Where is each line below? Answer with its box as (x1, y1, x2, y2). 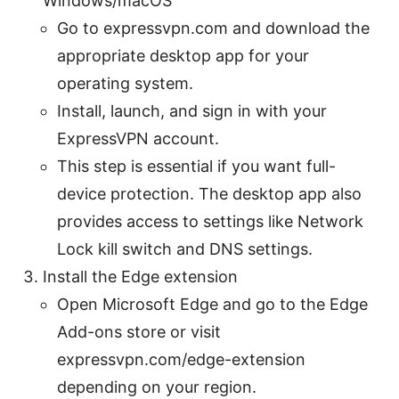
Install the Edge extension (43, 267, 238, 287)
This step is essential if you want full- (57, 157, 336, 176)
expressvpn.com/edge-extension (57, 350, 305, 370)
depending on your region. (57, 378, 256, 397)
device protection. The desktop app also (57, 184, 362, 204)
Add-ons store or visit (57, 322, 221, 342)
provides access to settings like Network (57, 212, 363, 232)
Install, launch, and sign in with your (57, 102, 327, 121)
